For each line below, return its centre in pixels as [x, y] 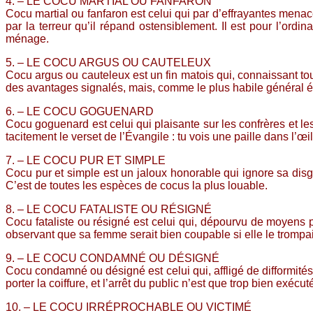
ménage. [27, 38]
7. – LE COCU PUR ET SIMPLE [86, 160]
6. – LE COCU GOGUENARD [80, 111]
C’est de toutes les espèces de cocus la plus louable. [137, 185]
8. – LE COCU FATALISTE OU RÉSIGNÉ [109, 209]
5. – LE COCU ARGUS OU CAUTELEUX [108, 62]
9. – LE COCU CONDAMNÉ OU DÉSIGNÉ [112, 258]
